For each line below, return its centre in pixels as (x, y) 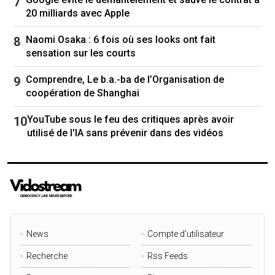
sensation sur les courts (81, 53)
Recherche (47, 256)
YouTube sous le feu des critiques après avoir (130, 119)
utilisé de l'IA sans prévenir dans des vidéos (125, 133)
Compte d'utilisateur (186, 234)
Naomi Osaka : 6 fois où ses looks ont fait (121, 39)
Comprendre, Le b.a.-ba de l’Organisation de (125, 79)
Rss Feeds (168, 256)
